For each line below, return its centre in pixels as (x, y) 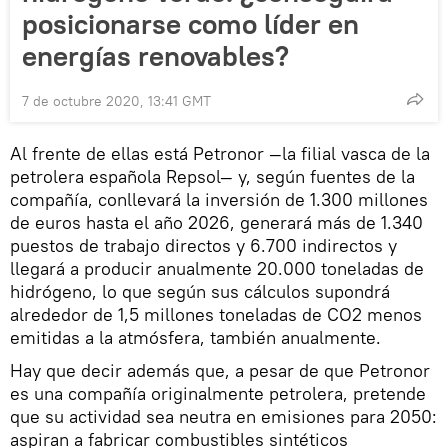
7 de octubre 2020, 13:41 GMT (116, 101)
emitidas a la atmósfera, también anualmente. (195, 337)
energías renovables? (155, 56)
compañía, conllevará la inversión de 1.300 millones (219, 199)
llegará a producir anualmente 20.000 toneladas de (217, 268)
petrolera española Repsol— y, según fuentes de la (212, 176)
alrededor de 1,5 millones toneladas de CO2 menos (216, 314)
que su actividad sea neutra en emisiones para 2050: (223, 416)
